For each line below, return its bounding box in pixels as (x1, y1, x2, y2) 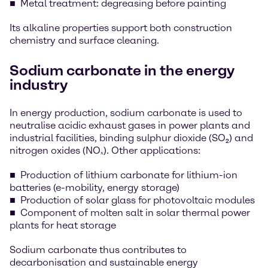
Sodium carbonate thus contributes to (10, 244, 187, 255)
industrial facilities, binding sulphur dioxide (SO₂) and (10, 132, 253, 144)
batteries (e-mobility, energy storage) (10, 182, 179, 193)
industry (10, 76, 68, 93)
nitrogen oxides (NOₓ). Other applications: (10, 145, 200, 156)
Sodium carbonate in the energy (10, 62, 234, 79)
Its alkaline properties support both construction (10, 22, 232, 33)
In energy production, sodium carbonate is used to (10, 107, 242, 118)
